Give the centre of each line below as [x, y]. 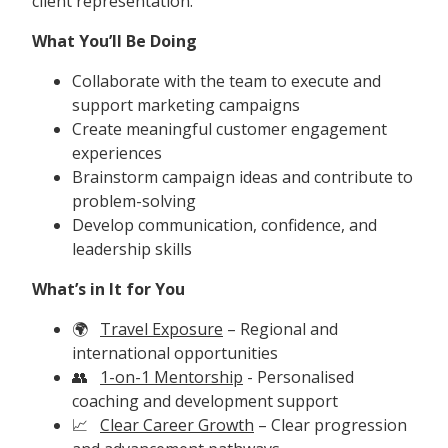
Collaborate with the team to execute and [226, 80]
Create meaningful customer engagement [229, 128]
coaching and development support [205, 400]
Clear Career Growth [177, 424]
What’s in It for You [108, 288]
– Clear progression [330, 424]
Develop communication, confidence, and [224, 224]
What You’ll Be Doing [114, 40]
